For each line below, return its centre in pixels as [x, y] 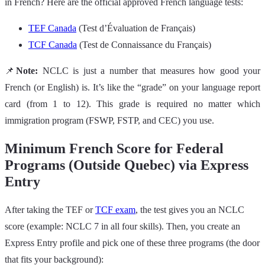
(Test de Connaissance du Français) [144, 44]
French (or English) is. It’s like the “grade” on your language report [132, 87]
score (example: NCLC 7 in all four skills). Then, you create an [122, 227]
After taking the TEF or [50, 210]
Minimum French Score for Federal [114, 149]
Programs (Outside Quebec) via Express [127, 165]
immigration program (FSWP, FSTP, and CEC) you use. [109, 120]
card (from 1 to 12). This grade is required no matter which [132, 104]
